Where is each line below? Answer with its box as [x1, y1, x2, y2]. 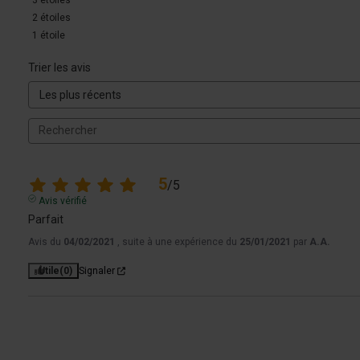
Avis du [28, 236, 63, 248]
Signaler [79, 265, 115, 277]
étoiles [40, 11, 71, 23]
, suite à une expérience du [117, 236, 239, 248]
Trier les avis [28, 60, 91, 74]
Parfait [28, 213, 63, 227]
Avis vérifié [38, 195, 87, 207]
